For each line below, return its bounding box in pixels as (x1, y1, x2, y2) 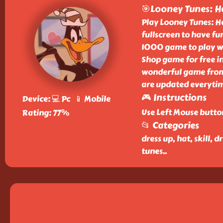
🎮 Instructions (141, 91, 207, 105)
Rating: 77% (21, 107, 69, 119)
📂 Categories (141, 118, 199, 132)
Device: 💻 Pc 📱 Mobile (21, 93, 111, 105)
